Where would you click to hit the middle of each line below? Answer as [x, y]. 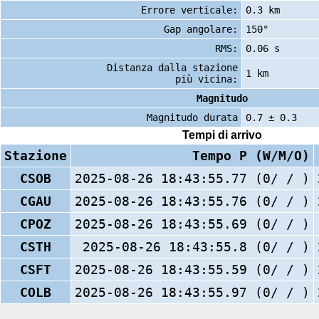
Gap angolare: [201, 29]
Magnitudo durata [192, 117]
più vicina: [206, 79]
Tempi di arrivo [222, 135]
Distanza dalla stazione [172, 67]
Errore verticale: [189, 10]
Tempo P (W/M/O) [251, 155]
